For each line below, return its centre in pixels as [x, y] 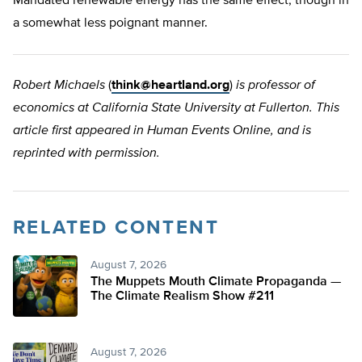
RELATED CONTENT [116, 228]
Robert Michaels [59, 86]
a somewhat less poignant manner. [110, 24]
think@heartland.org [170, 86]
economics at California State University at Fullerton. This [176, 109]
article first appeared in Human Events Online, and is [162, 131]
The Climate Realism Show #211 [182, 297]
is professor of [276, 86]
